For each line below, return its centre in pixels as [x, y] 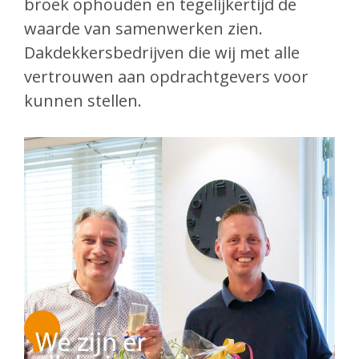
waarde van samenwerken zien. [143, 29]
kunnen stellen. [87, 101]
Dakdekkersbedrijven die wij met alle [162, 53]
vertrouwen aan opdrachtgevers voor [166, 77]
